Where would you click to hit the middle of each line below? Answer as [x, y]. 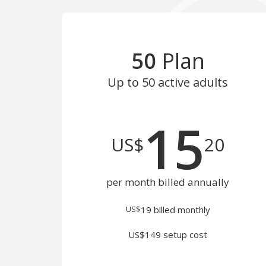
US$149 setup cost [168, 235]
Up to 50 [132, 82]
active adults [192, 82]
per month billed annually [168, 182]
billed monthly [180, 210]
